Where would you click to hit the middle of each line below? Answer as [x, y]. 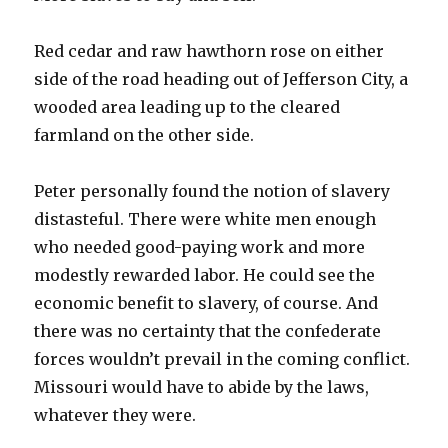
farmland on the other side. [144, 134]
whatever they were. [115, 414]
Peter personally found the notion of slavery [212, 190]
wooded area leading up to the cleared [187, 106]
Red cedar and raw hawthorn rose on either [209, 50]
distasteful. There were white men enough [205, 218]
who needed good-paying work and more [200, 246]
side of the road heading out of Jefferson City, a [221, 78]
